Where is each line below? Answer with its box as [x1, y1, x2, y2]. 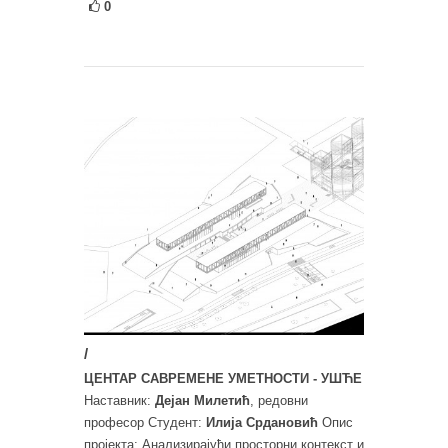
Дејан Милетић [155, 392, 250, 408]
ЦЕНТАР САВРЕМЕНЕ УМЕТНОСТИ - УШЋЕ [84, 370, 362, 386]
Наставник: [84, 392, 155, 408]
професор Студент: [84, 414, 206, 430]
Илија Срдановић [206, 414, 318, 430]
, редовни [250, 392, 308, 408]
